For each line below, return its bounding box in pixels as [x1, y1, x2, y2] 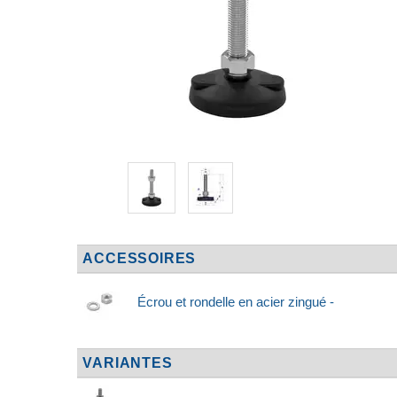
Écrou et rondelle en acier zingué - [137, 294, 334, 310]
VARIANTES [82, 354, 173, 370]
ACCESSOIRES [82, 250, 197, 266]
